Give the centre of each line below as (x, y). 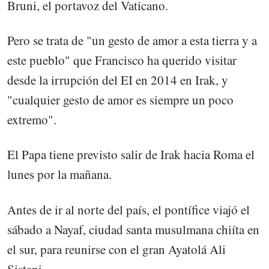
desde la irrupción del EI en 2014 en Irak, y (118, 80)
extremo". (32, 120)
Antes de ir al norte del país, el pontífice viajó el (128, 209)
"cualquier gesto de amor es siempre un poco (120, 100)
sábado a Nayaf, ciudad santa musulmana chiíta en (133, 229)
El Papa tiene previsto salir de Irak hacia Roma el (131, 155)
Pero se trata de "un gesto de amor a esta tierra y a (132, 41)
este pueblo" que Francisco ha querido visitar (122, 60)
